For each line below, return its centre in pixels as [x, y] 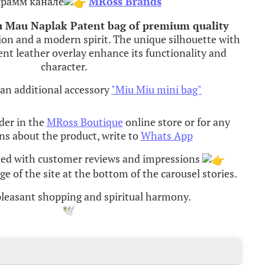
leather [33, 52]
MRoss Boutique [85, 122]
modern [62, 39]
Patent [87, 25]
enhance [109, 52]
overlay [69, 52]
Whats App [167, 135]
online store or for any [176, 122]
